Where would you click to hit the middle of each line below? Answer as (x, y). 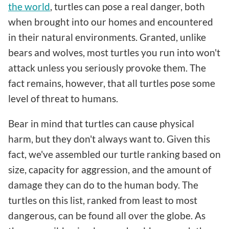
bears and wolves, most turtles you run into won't (114, 52)
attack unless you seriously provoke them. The (107, 67)
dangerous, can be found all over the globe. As (107, 215)
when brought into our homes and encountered (111, 21)
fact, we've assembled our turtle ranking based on (114, 154)
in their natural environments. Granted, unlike (107, 37)
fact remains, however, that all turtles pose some (112, 83)
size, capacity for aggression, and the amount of (110, 169)
